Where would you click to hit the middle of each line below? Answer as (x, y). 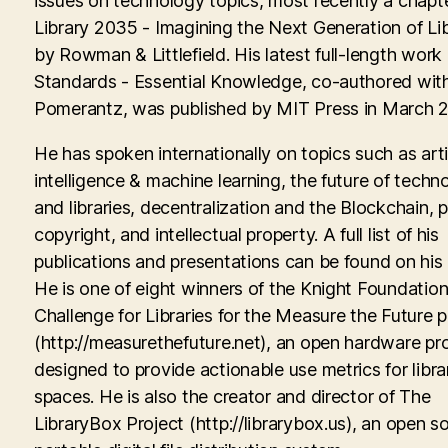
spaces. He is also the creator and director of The (232, 396)
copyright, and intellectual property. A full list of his (236, 234)
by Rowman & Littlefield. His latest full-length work (238, 54)
